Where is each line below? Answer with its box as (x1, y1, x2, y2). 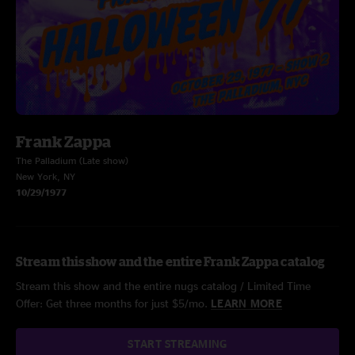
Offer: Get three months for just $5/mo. (16, 297, 211, 309)
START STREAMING (128, 338, 227, 349)
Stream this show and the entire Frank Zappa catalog (16, 254, 326, 269)
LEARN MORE (211, 297, 282, 309)
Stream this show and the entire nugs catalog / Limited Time (16, 280, 311, 292)
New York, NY (16, 171, 75, 181)
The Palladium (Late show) (16, 155, 128, 166)
